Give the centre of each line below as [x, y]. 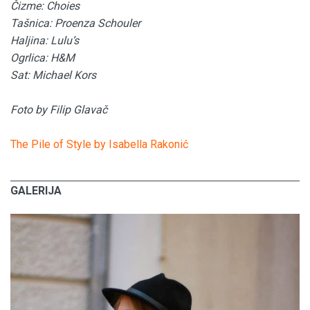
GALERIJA [36, 191]
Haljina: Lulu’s [45, 41]
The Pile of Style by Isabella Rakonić [99, 145]
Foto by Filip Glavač [59, 110]
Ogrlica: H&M [43, 58]
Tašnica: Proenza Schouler [75, 24]
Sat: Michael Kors [53, 75]
